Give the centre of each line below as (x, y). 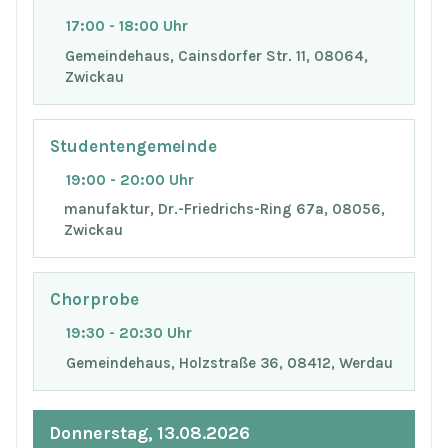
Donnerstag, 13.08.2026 (149, 432)
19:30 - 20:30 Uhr (129, 332)
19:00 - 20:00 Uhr (130, 179)
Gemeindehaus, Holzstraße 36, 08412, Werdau (229, 362)
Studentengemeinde (133, 146)
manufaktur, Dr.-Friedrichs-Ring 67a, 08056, (224, 209)
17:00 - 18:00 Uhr (127, 26)
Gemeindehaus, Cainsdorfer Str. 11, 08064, (216, 56)
